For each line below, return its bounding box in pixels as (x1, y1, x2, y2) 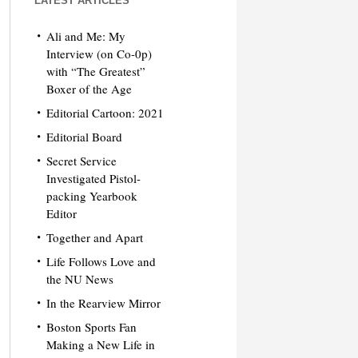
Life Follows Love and (46, 253, 156, 269)
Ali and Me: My (46, 28, 125, 44)
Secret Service (46, 153, 117, 169)
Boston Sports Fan (46, 319, 137, 335)
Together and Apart (46, 229, 143, 245)
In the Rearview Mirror (46, 295, 161, 311)
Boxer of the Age (46, 81, 132, 97)
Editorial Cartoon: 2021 (46, 105, 164, 121)
